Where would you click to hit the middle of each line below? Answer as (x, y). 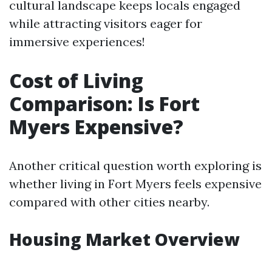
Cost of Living (76, 80)
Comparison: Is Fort (104, 104)
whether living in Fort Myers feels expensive (135, 184)
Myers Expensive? (96, 127)
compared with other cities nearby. (109, 202)
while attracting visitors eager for (106, 23)
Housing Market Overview (124, 239)
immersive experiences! (77, 42)
